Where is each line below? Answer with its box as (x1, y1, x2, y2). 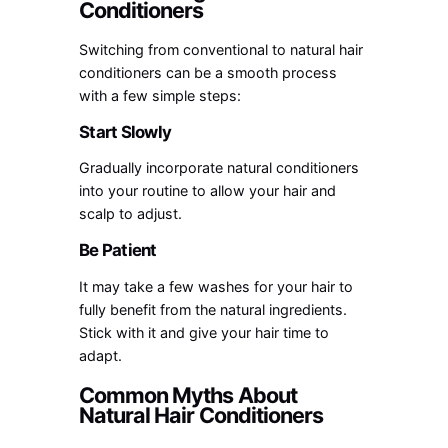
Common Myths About (79, 381, 297, 408)
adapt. (79, 347, 123, 365)
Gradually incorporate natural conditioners (79, 159, 360, 177)
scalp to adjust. (79, 205, 183, 223)
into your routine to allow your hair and (79, 182, 337, 200)
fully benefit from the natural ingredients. (79, 301, 348, 319)
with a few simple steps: (79, 86, 242, 104)
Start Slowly (79, 121, 172, 142)
